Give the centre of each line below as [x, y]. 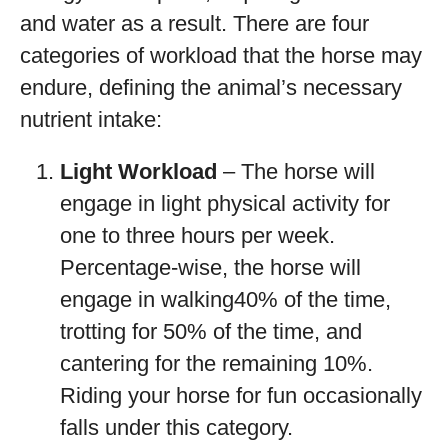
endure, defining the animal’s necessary [211, 87]
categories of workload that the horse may [221, 55]
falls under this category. [176, 427]
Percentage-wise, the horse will [210, 267]
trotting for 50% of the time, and [211, 331]
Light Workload [138, 171]
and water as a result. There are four [194, 23]
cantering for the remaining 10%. [216, 363]
